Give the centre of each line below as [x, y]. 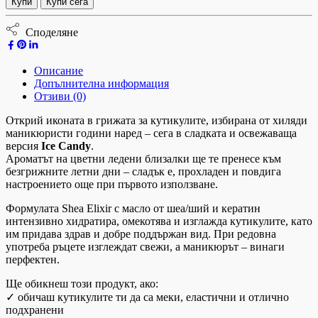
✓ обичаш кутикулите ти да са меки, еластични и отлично [147, 297]
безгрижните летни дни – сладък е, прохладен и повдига [143, 172]
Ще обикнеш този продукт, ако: [82, 284]
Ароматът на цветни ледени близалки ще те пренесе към [143, 159]
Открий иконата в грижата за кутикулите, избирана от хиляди [157, 121]
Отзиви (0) [60, 97]
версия [23, 146]
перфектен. [33, 260]
